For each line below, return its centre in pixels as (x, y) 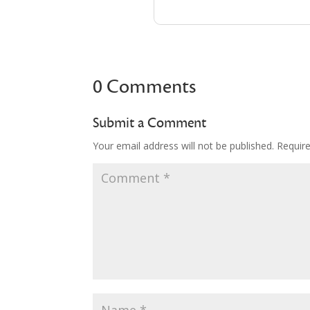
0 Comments (145, 87)
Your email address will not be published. (184, 146)
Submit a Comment (150, 123)
